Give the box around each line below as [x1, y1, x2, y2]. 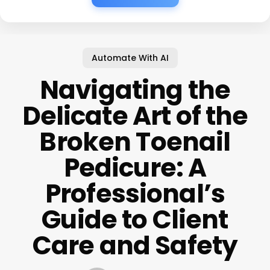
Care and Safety [32, 227, 238, 263]
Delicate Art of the [22, 98, 248, 134]
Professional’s [45, 175, 225, 212]
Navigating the [39, 72, 231, 108]
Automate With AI [92, 51, 169, 64]
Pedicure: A [63, 149, 207, 186]
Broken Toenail [39, 124, 231, 160]
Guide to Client [42, 201, 228, 237]
